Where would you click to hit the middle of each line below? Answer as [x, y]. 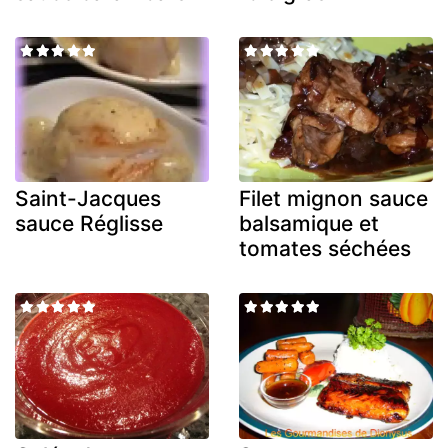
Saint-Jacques [88, 199]
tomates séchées [325, 249]
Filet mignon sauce [333, 199]
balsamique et [309, 224]
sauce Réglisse [89, 224]
